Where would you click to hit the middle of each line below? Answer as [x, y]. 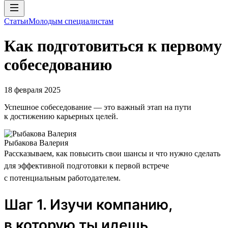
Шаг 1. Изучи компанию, [88, 204]
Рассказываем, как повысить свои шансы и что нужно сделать [112, 153]
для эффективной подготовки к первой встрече [87, 165]
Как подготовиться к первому [113, 46]
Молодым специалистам [71, 21]
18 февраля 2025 [32, 90]
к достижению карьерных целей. [61, 116]
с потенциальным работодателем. [62, 178]
